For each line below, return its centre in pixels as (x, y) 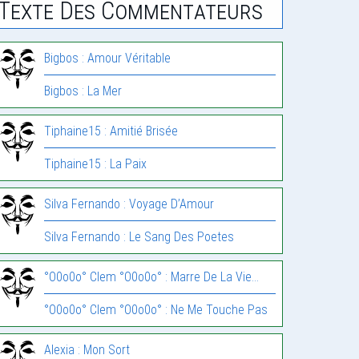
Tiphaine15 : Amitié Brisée (111, 131)
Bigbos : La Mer (83, 91)
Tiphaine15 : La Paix (96, 163)
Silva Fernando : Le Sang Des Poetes (139, 236)
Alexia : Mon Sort (87, 349)
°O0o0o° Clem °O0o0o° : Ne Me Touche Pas (156, 309)
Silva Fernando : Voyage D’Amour (129, 204)
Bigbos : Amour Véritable (108, 58)
